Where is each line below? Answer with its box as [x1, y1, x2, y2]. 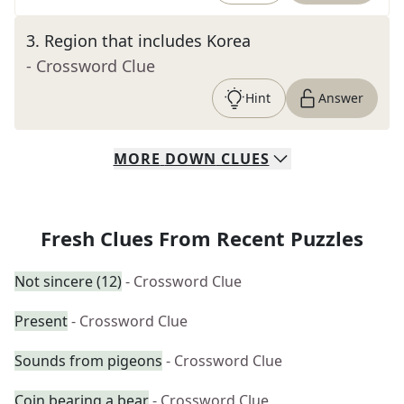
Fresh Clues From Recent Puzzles [41, 225, 363, 252]
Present [14, 311, 68, 331]
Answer [318, 89, 363, 106]
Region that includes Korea [44, 30, 251, 51]
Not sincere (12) [14, 271, 122, 291]
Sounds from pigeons [14, 351, 162, 371]
